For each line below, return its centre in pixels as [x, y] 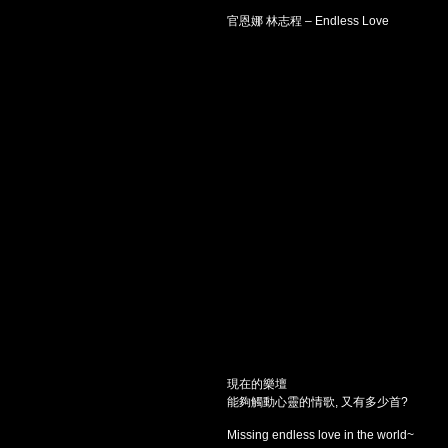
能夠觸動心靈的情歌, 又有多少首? [317, 402]
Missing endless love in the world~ [320, 435]
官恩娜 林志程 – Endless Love [308, 21]
